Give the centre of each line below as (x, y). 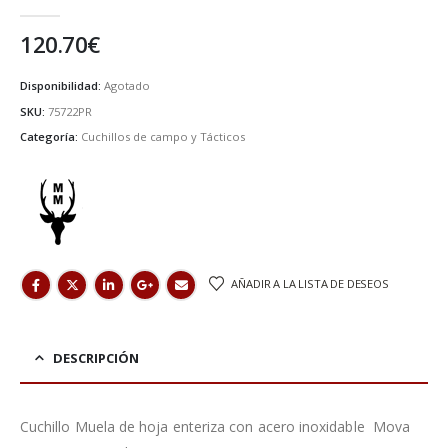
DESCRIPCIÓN (96, 358)
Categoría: (50, 137)
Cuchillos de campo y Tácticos (163, 137)
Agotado (127, 85)
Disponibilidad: (62, 85)
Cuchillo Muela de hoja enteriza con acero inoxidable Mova (215, 427)
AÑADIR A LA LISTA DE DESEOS (310, 283)
